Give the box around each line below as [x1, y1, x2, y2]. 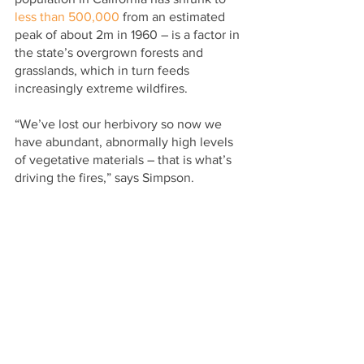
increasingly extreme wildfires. [15, 81, 188, 96]
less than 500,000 [15, 10, 119, 24]
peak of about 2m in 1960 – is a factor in [15, 28, 243, 42]
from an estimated [119, 10, 228, 24]
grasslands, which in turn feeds [15, 63, 193, 78]
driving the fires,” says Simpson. [15, 171, 194, 185]
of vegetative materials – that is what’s [15, 153, 235, 167]
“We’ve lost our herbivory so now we [15, 117, 225, 132]
